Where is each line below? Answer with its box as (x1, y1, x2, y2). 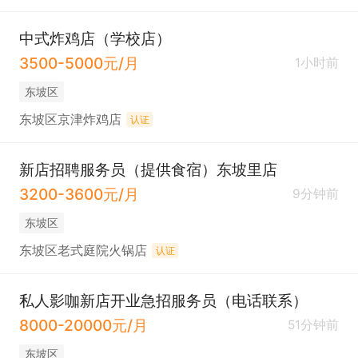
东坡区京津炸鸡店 (18, 111, 121, 127)
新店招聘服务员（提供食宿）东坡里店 (18, 160, 277, 180)
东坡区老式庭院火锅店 (18, 242, 147, 258)
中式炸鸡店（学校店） (18, 28, 171, 48)
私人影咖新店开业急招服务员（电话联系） (18, 291, 308, 311)
